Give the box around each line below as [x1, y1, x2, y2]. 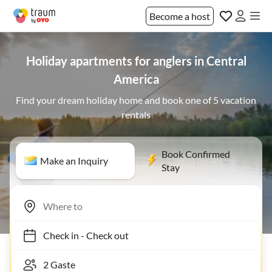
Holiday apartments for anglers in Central [25, 53, 246, 68]
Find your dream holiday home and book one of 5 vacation [16, 94, 256, 106]
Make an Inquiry [40, 155, 108, 166]
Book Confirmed [161, 148, 230, 160]
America [113, 72, 159, 86]
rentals [121, 109, 151, 120]
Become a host [149, 10, 210, 22]
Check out [80, 229, 123, 241]
